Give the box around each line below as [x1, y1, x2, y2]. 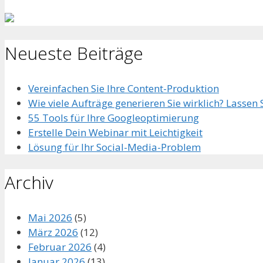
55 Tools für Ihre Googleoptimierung [28, 111, 199, 125]
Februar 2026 [28, 240, 92, 254]
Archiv [5, 170, 53, 195]
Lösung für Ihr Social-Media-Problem [28, 140, 201, 154]
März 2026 [28, 225, 78, 240]
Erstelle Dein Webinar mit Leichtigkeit [28, 126, 203, 140]
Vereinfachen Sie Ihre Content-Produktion [28, 82, 219, 96]
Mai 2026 [28, 211, 72, 225]
